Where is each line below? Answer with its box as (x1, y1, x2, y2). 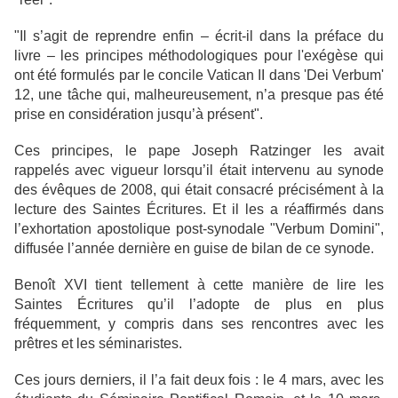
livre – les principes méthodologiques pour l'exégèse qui (14, 48, 384, 64)
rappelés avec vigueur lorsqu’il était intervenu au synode (14, 163, 384, 179)
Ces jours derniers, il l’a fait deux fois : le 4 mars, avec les (14, 372, 384, 388)
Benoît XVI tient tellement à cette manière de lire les (14, 277, 384, 293)
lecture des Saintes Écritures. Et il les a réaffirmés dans (14, 202, 384, 218)
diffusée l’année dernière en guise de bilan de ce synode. (14, 241, 374, 257)
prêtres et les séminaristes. (14, 336, 182, 352)
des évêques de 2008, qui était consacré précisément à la (14, 182, 384, 198)
